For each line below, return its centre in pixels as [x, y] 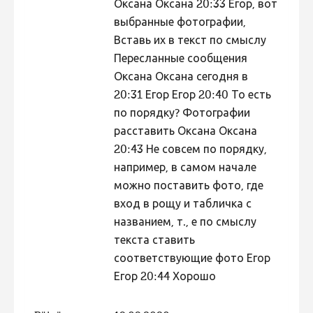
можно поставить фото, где [188, 187]
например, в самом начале [185, 169]
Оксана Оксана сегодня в [181, 78]
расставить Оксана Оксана [185, 132]
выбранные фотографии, [180, 23]
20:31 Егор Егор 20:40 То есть [192, 96]
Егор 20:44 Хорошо [165, 278]
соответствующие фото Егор [192, 260]
